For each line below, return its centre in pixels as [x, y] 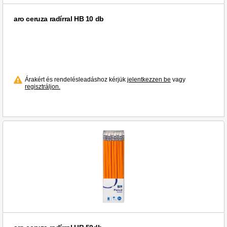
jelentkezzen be [149, 80]
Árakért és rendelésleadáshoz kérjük [76, 80]
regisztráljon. [43, 87]
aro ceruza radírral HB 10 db [59, 19]
